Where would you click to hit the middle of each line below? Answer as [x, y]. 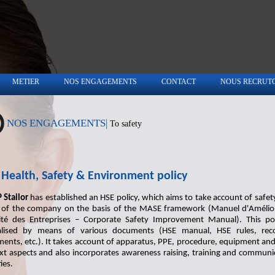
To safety [126, 124]
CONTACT [178, 82]
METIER [25, 82]
